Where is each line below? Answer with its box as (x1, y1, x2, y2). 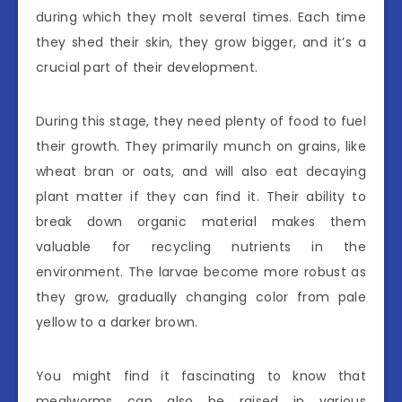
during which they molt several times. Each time (36, 7, 366, 26)
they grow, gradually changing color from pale (36, 287, 366, 306)
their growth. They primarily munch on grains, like (36, 136, 366, 155)
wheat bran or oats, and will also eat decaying (36, 162, 366, 180)
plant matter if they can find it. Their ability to (36, 187, 366, 205)
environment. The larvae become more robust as (36, 262, 366, 281)
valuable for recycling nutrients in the (36, 237, 366, 256)
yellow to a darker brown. (36, 312, 198, 331)
